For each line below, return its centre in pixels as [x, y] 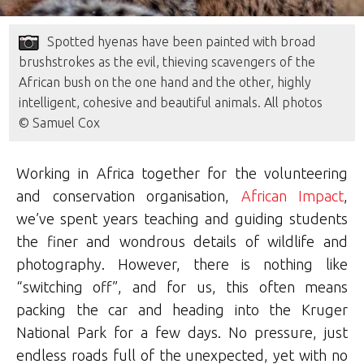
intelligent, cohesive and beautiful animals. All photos [171, 103]
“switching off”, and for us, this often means [182, 287]
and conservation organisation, [129, 196]
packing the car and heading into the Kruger [182, 310]
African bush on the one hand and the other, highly [165, 82]
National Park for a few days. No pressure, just [182, 333]
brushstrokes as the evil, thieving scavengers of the [167, 62]
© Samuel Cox [60, 123]
